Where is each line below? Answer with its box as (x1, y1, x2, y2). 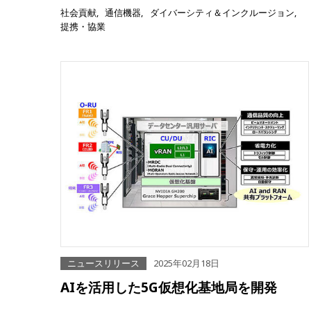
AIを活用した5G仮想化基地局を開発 (60, 278, 277, 297)
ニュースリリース (67, 257, 140, 270)
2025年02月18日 (153, 257, 219, 270)
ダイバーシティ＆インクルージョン (149, 6, 294, 19)
